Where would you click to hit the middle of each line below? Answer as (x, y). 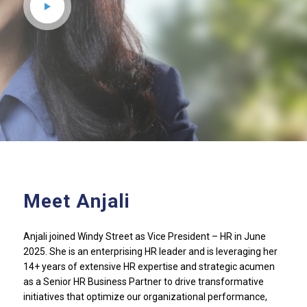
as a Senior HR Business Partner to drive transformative (143, 281)
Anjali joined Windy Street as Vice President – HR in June (144, 236)
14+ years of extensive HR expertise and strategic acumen (149, 266)
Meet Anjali (76, 201)
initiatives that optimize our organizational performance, (145, 296)
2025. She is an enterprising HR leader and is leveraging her (150, 251)
